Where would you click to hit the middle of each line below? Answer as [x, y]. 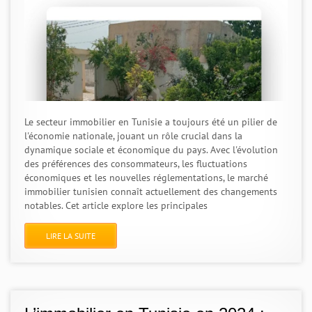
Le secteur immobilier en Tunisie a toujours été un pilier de [151, 122]
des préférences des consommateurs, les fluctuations [136, 164]
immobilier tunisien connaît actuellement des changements [151, 192]
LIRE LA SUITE [71, 236]
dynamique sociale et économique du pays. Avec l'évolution [151, 150]
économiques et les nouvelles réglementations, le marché [146, 178]
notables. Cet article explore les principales [116, 205]
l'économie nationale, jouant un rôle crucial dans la [133, 136]
